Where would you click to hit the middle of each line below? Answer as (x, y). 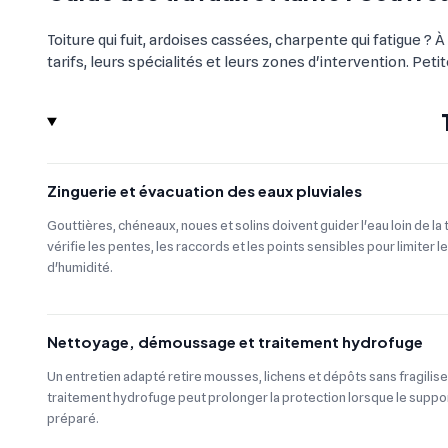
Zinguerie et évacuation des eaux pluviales (204, 191)
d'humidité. (80, 267)
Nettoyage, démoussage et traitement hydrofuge (235, 341)
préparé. (73, 418)
